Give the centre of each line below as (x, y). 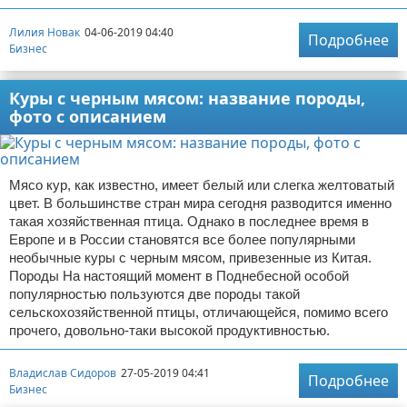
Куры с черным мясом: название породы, (187, 99)
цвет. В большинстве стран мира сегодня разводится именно (200, 203)
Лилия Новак (45, 32)
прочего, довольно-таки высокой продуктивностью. (169, 331)
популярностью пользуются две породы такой (154, 294)
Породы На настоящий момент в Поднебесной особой (179, 276)
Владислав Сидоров (63, 372)
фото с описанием (88, 117)
